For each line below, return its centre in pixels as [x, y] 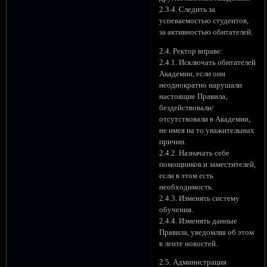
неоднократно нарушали [201, 85]
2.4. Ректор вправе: [191, 51]
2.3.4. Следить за [187, 9]
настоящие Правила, [193, 96]
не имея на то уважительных [207, 130]
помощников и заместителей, [208, 164]
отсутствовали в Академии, [205, 119]
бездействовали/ [187, 108]
